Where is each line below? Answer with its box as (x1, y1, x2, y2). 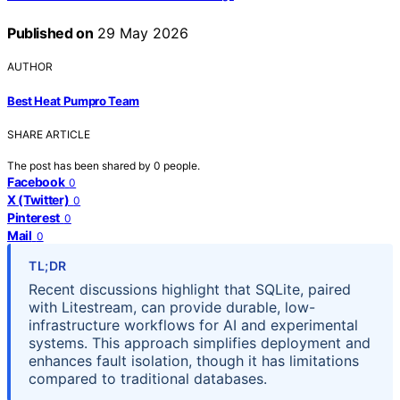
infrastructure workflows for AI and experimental (29, 315, 358, 334)
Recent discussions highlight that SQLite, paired (29, 279, 351, 298)
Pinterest (7, 209, 60, 225)
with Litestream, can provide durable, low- (29, 297, 315, 316)
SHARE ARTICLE (7, 127, 90, 141)
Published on (7, 24, 94, 43)
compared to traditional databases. (29, 369, 267, 387)
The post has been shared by (7, 158, 154, 172)
